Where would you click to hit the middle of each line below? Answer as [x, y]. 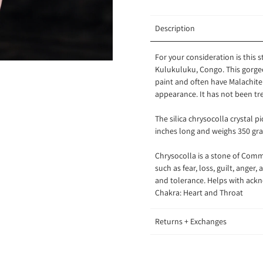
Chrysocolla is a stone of [198, 156]
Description [175, 28]
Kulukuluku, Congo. [190, 70]
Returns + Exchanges [191, 222]
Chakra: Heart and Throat [200, 193]
